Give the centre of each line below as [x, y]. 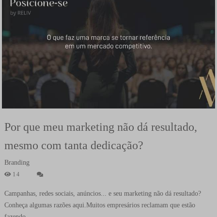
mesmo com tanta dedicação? [74, 146]
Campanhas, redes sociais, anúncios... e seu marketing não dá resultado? [102, 194]
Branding [17, 163]
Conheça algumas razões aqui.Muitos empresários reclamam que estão [100, 205]
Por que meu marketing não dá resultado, [101, 127]
